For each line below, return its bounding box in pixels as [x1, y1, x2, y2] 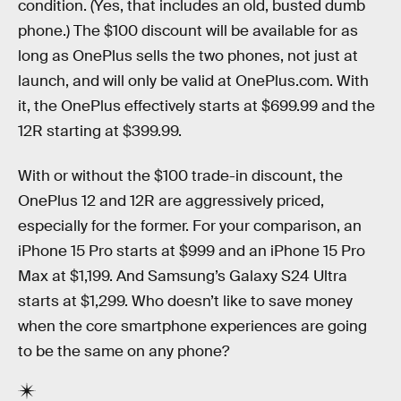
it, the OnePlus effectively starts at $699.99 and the [18, 97, 375, 116]
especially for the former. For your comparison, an [18, 216, 362, 235]
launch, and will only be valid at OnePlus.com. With [18, 72, 369, 91]
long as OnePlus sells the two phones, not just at [18, 47, 358, 66]
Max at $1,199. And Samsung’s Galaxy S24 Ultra [18, 266, 347, 286]
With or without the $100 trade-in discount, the [18, 166, 343, 185]
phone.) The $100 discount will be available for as [18, 21, 358, 41]
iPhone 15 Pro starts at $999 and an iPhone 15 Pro [18, 241, 365, 260]
